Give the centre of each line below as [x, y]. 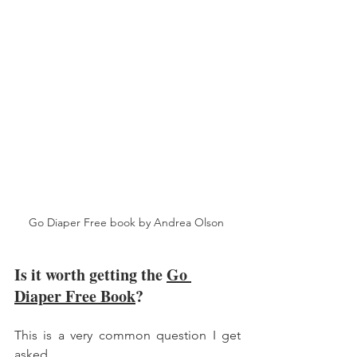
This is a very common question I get [127, 335]
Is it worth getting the [90, 274]
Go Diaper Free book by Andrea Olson [127, 222]
